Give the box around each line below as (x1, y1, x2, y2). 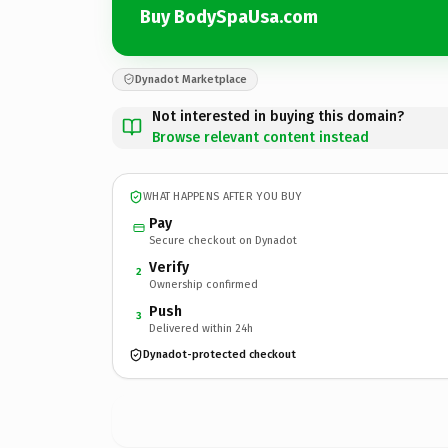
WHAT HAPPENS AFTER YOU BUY (143, 190, 302, 203)
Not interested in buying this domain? (152, 107, 404, 125)
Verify (149, 258, 189, 276)
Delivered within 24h (149, 321, 253, 335)
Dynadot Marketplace (135, 72, 247, 86)
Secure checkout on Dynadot (149, 233, 297, 247)
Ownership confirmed (149, 277, 258, 291)
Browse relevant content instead (152, 128, 369, 146)
